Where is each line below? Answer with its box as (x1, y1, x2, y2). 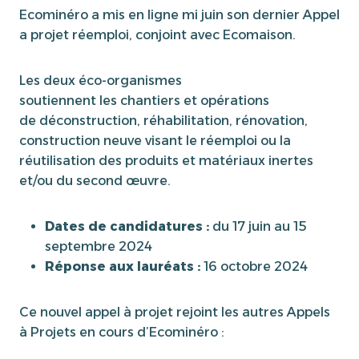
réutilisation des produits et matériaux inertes (19, 152, 313, 168)
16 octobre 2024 (200, 258, 308, 274)
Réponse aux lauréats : (45, 258, 200, 274)
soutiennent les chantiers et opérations (19, 92, 269, 108)
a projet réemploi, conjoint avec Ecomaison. (19, 26, 296, 42)
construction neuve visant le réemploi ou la (19, 132, 291, 148)
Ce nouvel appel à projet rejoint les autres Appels (19, 304, 330, 320)
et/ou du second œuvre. (19, 172, 171, 188)
